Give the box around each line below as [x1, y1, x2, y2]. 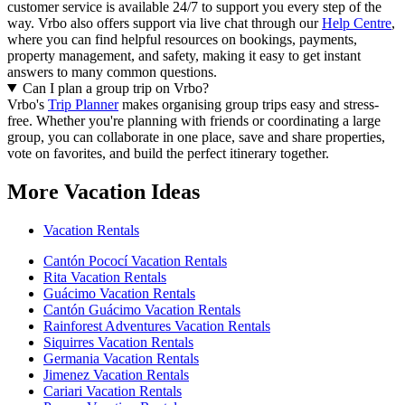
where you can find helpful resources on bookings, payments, [7, 31, 357, 47]
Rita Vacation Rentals [43, 268, 166, 285]
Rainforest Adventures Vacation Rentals [43, 317, 270, 334]
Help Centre [322, 14, 391, 31]
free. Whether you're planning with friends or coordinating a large [7, 112, 381, 128]
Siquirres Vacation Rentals [43, 334, 193, 350]
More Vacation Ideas [7, 179, 200, 203]
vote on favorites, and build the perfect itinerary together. [7, 145, 329, 161]
